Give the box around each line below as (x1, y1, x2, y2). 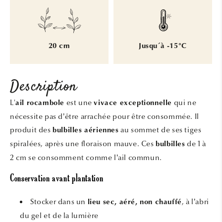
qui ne (173, 98, 197, 107)
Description (10, 76, 77, 98)
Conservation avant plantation (10, 173, 104, 186)
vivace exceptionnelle (94, 99, 172, 107)
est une (66, 98, 92, 107)
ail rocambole (15, 99, 65, 107)
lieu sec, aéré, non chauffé (87, 198, 182, 206)
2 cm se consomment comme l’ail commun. (10, 153, 162, 162)
